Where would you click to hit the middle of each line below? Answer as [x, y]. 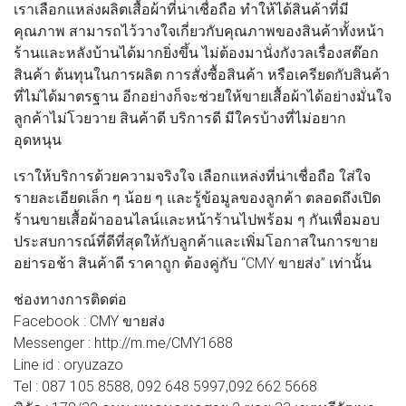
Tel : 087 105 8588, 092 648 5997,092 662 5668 [165, 386]
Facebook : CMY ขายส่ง [89, 320]
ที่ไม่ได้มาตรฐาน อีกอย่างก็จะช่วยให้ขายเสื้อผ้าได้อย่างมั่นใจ [203, 96]
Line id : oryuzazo [68, 364]
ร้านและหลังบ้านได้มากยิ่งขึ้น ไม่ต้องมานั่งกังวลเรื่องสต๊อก [196, 52]
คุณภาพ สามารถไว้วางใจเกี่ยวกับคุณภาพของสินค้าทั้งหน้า [199, 30]
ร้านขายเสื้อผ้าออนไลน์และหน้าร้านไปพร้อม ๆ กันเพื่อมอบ [197, 219]
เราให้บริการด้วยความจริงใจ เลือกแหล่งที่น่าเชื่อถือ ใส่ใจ [192, 175]
